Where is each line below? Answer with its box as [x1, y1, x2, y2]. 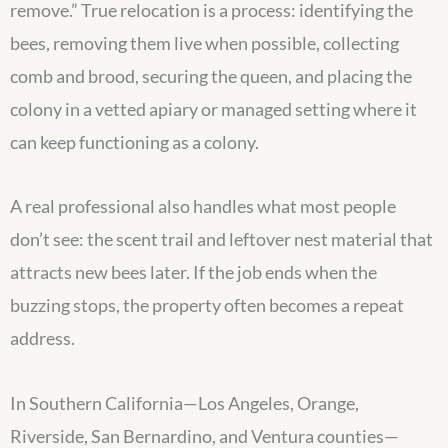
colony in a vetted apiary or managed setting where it [10, 97, 417, 120]
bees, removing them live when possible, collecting [10, 31, 399, 54]
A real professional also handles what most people [10, 195, 396, 218]
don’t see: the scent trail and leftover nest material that [10, 228, 433, 251]
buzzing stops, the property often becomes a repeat [10, 294, 404, 317]
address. [10, 327, 75, 350]
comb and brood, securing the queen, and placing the [10, 64, 412, 87]
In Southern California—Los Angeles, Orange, [10, 391, 359, 414]
